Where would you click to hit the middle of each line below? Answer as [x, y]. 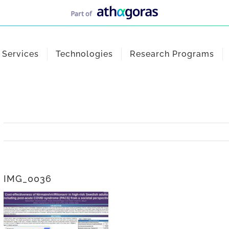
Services [20, 54]
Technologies [84, 54]
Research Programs [172, 54]
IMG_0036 [28, 179]
